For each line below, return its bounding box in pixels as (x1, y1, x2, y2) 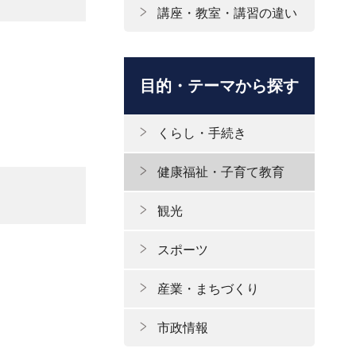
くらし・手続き (157, 126, 246, 140)
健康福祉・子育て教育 (157, 165, 284, 179)
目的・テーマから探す (140, 77, 299, 95)
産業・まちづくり (157, 282, 259, 296)
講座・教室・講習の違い (157, 6, 297, 20)
